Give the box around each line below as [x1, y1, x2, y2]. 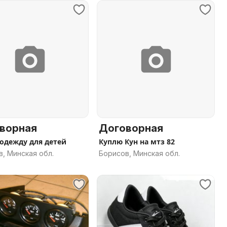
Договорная [99, 122, 163, 134]
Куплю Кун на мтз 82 [99, 137, 175, 146]
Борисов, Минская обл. [99, 149, 180, 158]
